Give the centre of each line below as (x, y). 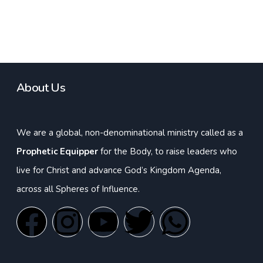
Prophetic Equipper (57, 151)
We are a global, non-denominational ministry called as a (130, 133)
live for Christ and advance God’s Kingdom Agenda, (119, 170)
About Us (41, 88)
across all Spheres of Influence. (78, 189)
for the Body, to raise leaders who (168, 151)
